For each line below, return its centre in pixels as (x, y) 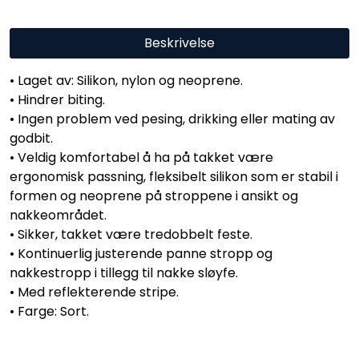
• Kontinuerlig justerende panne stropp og (141, 254)
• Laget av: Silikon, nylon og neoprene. (126, 81)
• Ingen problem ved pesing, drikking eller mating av (172, 119)
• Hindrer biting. (57, 100)
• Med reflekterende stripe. (94, 292)
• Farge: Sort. (49, 312)
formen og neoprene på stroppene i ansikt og (154, 196)
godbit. (31, 139)
